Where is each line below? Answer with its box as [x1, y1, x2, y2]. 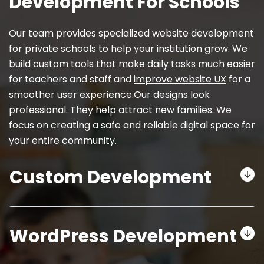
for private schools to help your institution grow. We [9, 42, 247, 56]
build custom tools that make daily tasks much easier [9, 57, 255, 71]
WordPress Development [9, 224, 237, 249]
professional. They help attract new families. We [9, 103, 232, 117]
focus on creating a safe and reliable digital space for [9, 118, 255, 133]
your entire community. [9, 134, 117, 148]
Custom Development [9, 165, 212, 190]
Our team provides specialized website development [9, 27, 254, 41]
